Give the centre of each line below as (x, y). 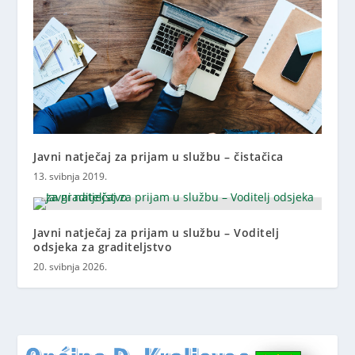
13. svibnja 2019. (71, 176)
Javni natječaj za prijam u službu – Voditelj (157, 232)
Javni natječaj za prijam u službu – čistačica (158, 156)
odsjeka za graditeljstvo (103, 246)
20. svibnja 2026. (71, 266)
